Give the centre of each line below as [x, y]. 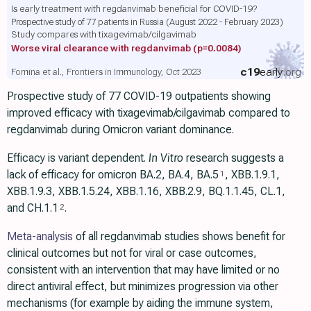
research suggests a [234, 158]
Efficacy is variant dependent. [78, 158]
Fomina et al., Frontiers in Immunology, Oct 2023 [106, 72]
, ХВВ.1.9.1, [252, 175]
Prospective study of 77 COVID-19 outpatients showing [139, 96]
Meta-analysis [40, 237]
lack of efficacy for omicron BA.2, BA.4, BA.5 [113, 175]
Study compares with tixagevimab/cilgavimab [103, 34]
